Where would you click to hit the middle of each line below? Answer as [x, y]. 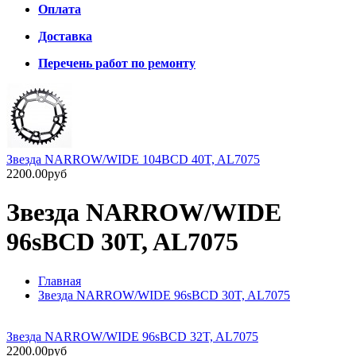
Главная [60, 281]
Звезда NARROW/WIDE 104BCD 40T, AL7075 [133, 159]
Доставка [65, 36]
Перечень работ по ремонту [117, 63]
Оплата [60, 9]
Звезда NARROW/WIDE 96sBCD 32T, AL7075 [132, 336]
